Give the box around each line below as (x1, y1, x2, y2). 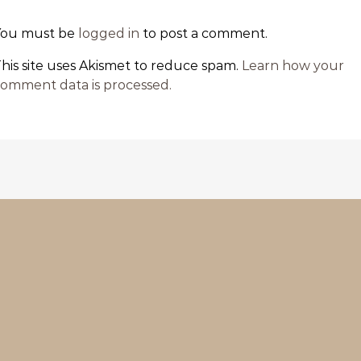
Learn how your (242, 58, 344, 73)
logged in (78, 26, 139, 41)
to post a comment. (139, 26, 268, 41)
